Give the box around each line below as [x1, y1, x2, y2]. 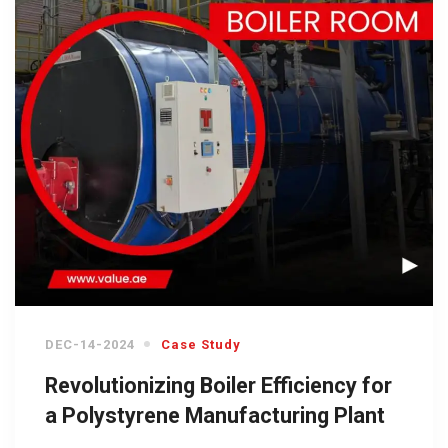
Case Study [161, 336, 241, 352]
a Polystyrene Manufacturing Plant [45, 402, 385, 428]
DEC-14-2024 [45, 336, 135, 352]
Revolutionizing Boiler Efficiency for [45, 372, 392, 398]
